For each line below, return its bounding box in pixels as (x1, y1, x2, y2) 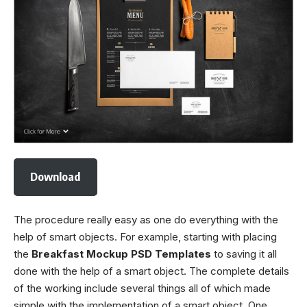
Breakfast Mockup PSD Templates (32, 247, 211, 260)
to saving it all (211, 247, 277, 260)
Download (30, 169, 81, 184)
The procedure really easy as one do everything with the (14, 213, 278, 226)
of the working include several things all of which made (14, 282, 271, 295)
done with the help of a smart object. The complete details (14, 265, 289, 278)
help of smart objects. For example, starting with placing (14, 230, 277, 243)
